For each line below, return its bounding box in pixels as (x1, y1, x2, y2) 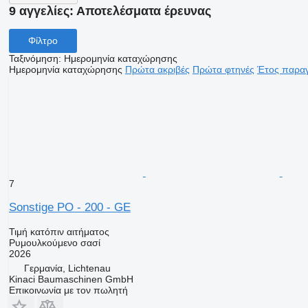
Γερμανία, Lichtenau (23, 262, 111, 274)
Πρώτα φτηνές (192, 63, 254, 75)
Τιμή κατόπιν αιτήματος (8, 225, 109, 237)
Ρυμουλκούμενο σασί (8, 236, 100, 248)
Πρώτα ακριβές (124, 63, 190, 75)
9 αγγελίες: (8, 4, 76, 18)
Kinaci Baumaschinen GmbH (8, 273, 133, 285)
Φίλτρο (27, 35, 58, 47)
